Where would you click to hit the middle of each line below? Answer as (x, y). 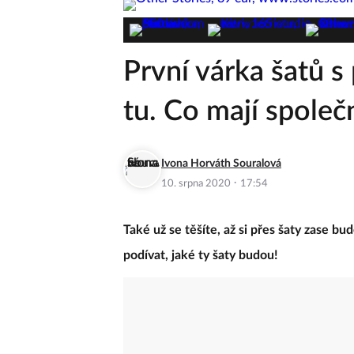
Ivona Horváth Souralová (221, 164)
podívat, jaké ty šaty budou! (201, 255)
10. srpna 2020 (197, 184)
